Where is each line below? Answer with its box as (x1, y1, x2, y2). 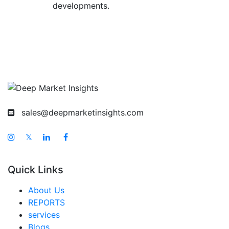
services (28, 210, 60, 220)
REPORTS (28, 197, 65, 208)
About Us (28, 185, 64, 196)
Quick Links (8, 164, 63, 176)
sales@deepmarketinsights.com (21, 107, 144, 118)
